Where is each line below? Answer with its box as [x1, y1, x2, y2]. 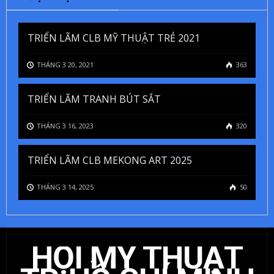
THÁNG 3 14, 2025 [36, 182, 94, 191]
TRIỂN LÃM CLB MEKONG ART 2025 [28, 153, 192, 167]
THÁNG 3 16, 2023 [36, 120, 94, 130]
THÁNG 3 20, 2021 [36, 59, 94, 69]
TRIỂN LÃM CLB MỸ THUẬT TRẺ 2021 [28, 31, 200, 45]
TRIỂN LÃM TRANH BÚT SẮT [28, 92, 161, 106]
